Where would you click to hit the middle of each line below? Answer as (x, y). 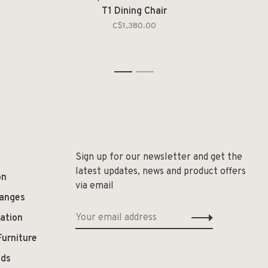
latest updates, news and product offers (161, 172)
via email (95, 186)
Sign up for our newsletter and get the (159, 157)
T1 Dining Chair (134, 11)
